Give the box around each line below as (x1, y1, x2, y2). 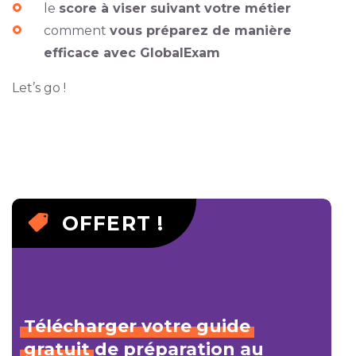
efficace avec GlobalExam (43, 45, 220, 60)
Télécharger (23, 315, 137, 337)
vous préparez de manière (109, 23, 292, 38)
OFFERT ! (61, 211, 164, 235)
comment (43, 23, 110, 38)
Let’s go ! (11, 80, 66, 95)
